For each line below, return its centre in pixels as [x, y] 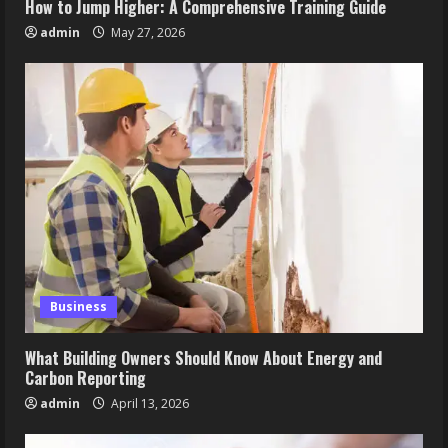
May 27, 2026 [146, 32]
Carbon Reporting [85, 378]
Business [78, 306]
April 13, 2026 [148, 403]
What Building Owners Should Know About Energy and [203, 358]
